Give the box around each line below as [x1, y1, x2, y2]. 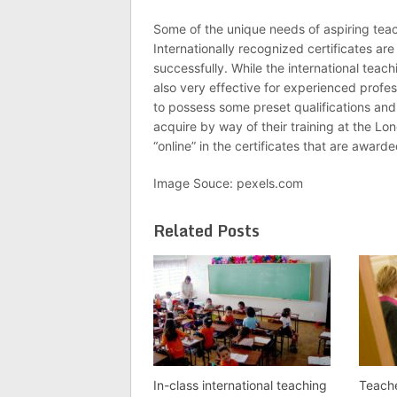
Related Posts [153, 217, 260, 244]
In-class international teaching [153, 378, 327, 393]
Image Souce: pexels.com [153, 175, 303, 191]
